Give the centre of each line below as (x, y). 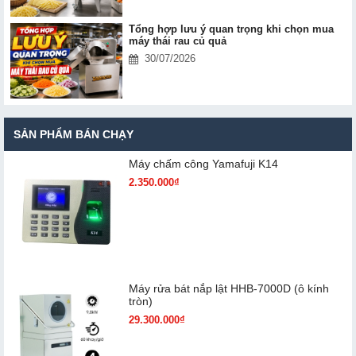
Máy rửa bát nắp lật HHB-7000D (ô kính (228, 288)
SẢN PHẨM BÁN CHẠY (74, 134)
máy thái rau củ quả (177, 41)
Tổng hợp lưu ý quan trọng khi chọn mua (231, 29)
